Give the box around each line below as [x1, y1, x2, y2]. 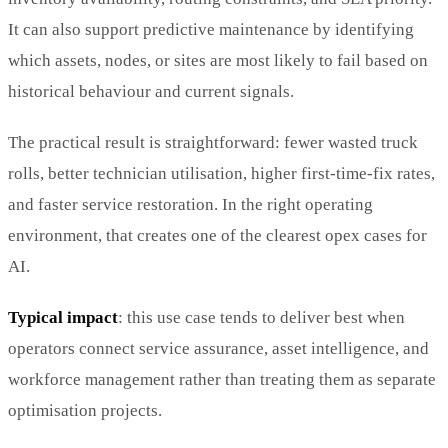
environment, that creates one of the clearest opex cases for [8, 225, 427, 245]
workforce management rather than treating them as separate [8, 369, 436, 389]
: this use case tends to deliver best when [118, 307, 405, 327]
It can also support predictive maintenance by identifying [8, 19, 414, 39]
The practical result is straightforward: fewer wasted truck [8, 132, 418, 152]
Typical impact [8, 307, 118, 327]
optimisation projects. [8, 400, 162, 420]
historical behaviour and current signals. [8, 81, 294, 101]
